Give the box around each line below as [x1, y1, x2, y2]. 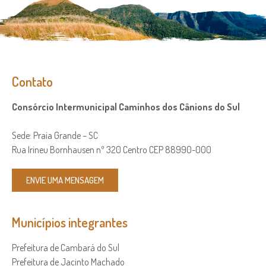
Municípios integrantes [12, 213, 128, 230]
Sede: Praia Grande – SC [12, 129, 98, 141]
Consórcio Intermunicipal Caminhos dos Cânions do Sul [12, 100, 240, 113]
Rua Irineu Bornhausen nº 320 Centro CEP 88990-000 [12, 143, 211, 156]
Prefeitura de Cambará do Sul [12, 241, 119, 254]
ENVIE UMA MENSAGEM [26, 174, 104, 186]
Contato [12, 72, 53, 90]
